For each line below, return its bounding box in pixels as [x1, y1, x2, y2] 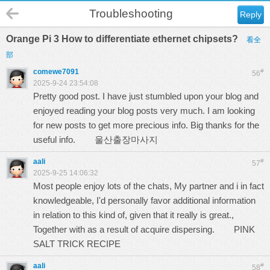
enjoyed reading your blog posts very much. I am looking [33, 105, 255, 116]
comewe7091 [33, 67, 79, 76]
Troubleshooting [89, 7, 173, 20]
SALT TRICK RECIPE [33, 239, 121, 249]
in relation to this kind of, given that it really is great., [33, 210, 234, 220]
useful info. [33, 134, 95, 145]
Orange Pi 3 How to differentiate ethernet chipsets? [6, 34, 240, 44]
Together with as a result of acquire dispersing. [33, 224, 234, 234]
